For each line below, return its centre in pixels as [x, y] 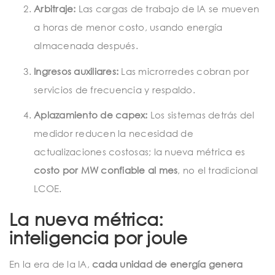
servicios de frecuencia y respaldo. [114, 89]
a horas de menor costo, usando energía [128, 27]
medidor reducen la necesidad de [114, 134]
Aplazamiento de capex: [91, 115]
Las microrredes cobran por [184, 71]
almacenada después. [86, 46]
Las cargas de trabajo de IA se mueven [167, 9]
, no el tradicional [218, 170]
